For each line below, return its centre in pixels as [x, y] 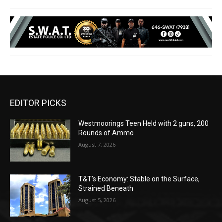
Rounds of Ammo [106, 133]
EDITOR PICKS [38, 103]
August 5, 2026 [97, 200]
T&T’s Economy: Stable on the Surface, [139, 179]
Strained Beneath [106, 188]
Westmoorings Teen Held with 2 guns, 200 [144, 124]
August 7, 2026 [97, 145]
